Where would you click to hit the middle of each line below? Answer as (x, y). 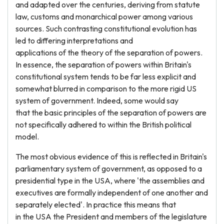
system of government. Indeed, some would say (97, 100)
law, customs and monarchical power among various (104, 16)
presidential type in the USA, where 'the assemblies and (110, 180)
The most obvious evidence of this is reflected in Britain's (111, 156)
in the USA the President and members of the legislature (111, 216)
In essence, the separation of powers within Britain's (103, 64)
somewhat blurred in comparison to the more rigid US (106, 88)
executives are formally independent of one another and (112, 192)
